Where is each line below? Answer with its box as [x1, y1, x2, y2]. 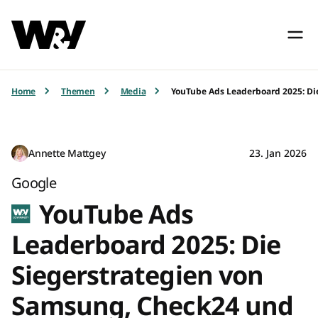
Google [11, 173, 57, 193]
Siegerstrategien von [11, 258, 263, 293]
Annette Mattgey [28, 146, 106, 160]
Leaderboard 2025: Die [11, 227, 280, 263]
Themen [61, 84, 95, 97]
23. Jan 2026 [249, 146, 307, 160]
